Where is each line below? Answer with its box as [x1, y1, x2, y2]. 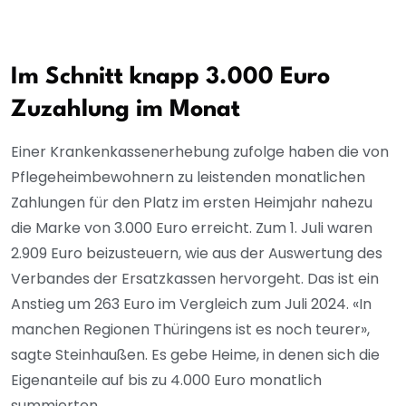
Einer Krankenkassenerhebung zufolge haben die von [11, 141, 389, 163]
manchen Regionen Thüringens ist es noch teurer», [11, 319, 370, 341]
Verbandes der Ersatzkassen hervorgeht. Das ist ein [11, 268, 379, 290]
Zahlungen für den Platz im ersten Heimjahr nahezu [11, 192, 372, 214]
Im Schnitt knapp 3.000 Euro [11, 65, 330, 90]
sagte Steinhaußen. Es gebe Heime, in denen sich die [11, 344, 380, 366]
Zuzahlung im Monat [11, 98, 240, 122]
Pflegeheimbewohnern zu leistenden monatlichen [11, 167, 365, 188]
